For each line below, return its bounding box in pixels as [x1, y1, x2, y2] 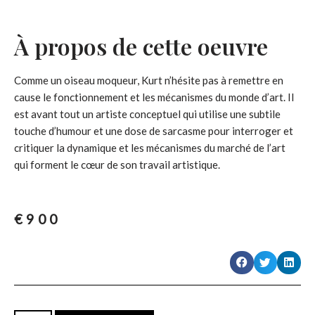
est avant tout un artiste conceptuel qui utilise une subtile [14, 107, 281, 120]
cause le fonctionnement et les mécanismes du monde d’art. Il [14, 90, 294, 103]
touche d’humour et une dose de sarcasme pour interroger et [14, 124, 293, 137]
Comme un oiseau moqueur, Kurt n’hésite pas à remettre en [14, 73, 283, 86]
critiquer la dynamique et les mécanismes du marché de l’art [14, 141, 285, 154]
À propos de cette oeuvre [14, 30, 268, 61]
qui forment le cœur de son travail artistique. [14, 157, 220, 171]
